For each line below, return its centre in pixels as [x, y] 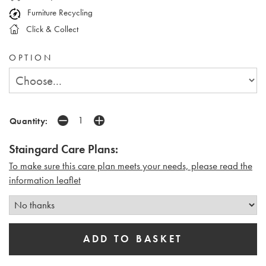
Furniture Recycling [59, 13]
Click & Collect [51, 29]
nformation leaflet [46, 180]
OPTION [31, 57]
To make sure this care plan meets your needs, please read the [131, 166]
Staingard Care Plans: [64, 150]
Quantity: [29, 121]
